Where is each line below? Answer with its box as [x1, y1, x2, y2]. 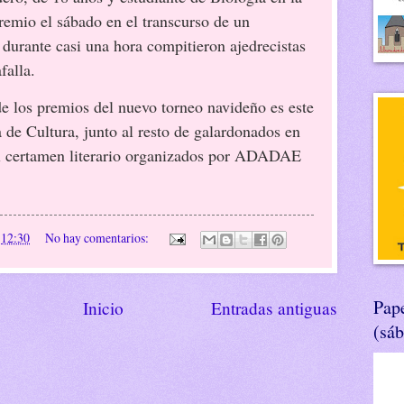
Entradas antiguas [211, 296, 337, 319]
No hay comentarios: [44, 228, 151, 246]
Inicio [83, 296, 124, 319]
